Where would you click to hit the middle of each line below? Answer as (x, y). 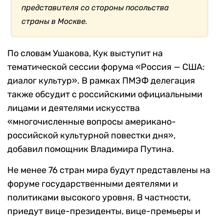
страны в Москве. (55, 22)
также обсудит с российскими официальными (105, 95)
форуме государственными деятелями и (93, 184)
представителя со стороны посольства (95, 8)
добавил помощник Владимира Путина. (91, 149)
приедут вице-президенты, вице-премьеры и (104, 211)
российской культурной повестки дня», (91, 136)
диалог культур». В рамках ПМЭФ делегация (101, 81)
